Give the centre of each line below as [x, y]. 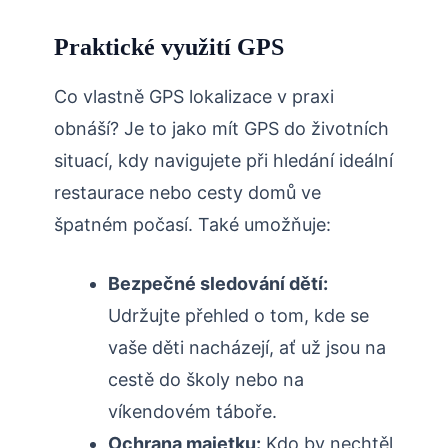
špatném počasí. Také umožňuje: [192, 225]
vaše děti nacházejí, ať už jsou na [247, 348]
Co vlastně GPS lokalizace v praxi [194, 97]
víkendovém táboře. [192, 412]
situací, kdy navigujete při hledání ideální [223, 161]
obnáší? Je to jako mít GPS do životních [221, 129]
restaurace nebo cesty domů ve [187, 193]
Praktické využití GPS [169, 47]
